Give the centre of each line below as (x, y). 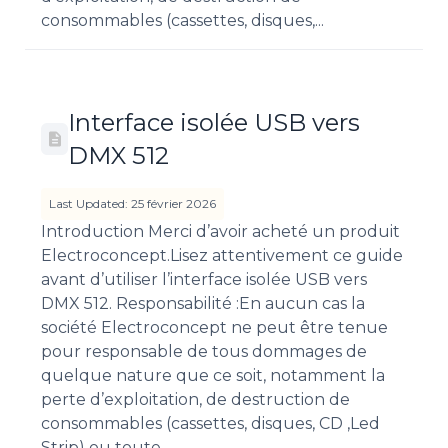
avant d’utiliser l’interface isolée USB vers (204, 280)
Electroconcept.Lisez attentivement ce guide (222, 256)
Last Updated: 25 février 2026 (132, 204)
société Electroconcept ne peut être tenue (214, 328)
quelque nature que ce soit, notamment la (213, 376)
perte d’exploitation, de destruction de (195, 400)
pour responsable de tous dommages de (204, 352)
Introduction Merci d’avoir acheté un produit (220, 232)
